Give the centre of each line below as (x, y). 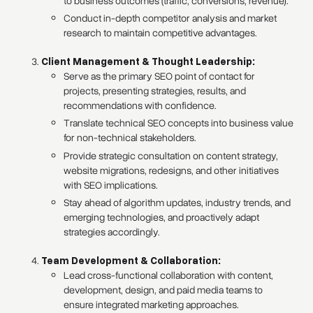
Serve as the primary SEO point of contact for (160, 77)
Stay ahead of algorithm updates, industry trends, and (177, 203)
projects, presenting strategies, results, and (155, 91)
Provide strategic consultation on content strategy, (171, 155)
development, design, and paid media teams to (163, 290)
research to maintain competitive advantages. (161, 33)
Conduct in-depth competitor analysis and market (170, 19)
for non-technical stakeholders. (130, 138)
